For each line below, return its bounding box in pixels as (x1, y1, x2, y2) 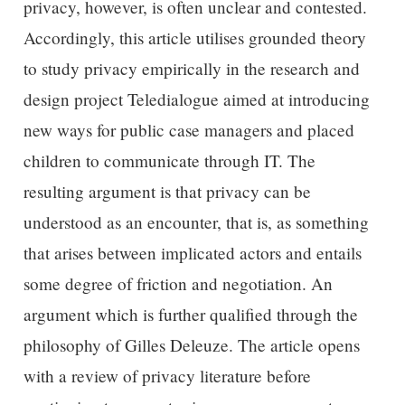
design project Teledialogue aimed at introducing (23, 88, 370, 111)
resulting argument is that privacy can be (23, 180, 311, 203)
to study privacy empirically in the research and (23, 57, 360, 80)
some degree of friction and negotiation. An (23, 272, 333, 296)
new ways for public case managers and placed (23, 118, 354, 142)
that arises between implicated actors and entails (23, 241, 362, 265)
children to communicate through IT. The (23, 149, 316, 173)
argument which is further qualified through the (23, 303, 358, 326)
